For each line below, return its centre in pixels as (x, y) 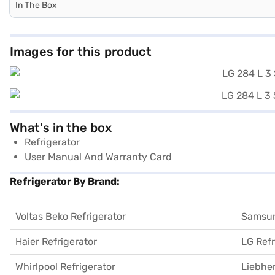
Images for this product (81, 52)
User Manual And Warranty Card (98, 157)
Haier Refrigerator (56, 242)
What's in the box (61, 128)
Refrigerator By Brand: (65, 181)
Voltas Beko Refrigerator (71, 216)
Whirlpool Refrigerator (65, 267)
